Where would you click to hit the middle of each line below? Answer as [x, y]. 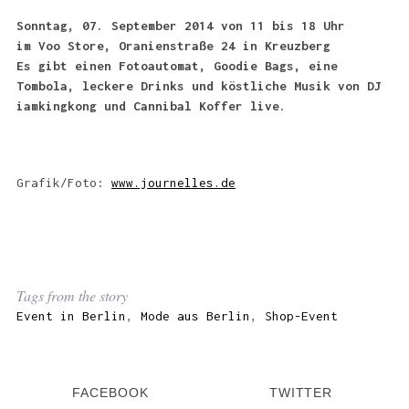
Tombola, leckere [78, 86]
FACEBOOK [110, 393]
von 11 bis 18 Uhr [283, 26]
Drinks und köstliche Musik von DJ [261, 86]
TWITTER [301, 393]
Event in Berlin [71, 316]
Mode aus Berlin [195, 316]
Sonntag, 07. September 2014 [118, 26]
